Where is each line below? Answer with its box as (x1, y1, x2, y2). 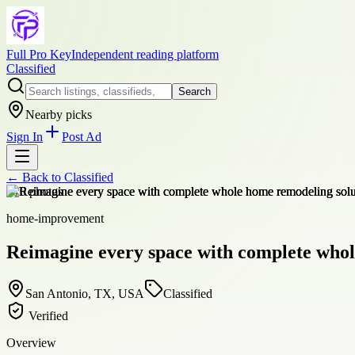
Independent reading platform (71, 48, 219, 61)
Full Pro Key (6, 48, 71, 61)
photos (26, 185, 63, 198)
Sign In (6, 130, 43, 143)
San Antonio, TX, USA (25, 286, 144, 300)
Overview (6, 335, 56, 349)
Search (178, 86, 211, 97)
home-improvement (6, 212, 104, 225)
